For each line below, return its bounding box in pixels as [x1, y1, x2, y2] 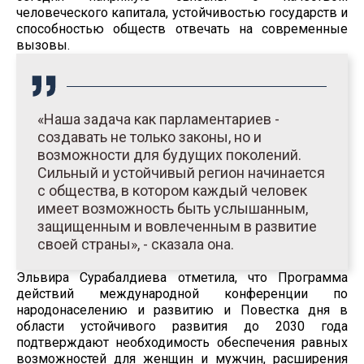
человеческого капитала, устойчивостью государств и [16, 4, 348, 20]
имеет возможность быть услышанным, [37, 199, 308, 217]
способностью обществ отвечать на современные [16, 20, 348, 37]
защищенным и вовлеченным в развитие [37, 217, 317, 235]
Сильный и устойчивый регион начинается [37, 163, 325, 181]
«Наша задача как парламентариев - [37, 110, 279, 128]
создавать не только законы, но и [37, 128, 262, 145]
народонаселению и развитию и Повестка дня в [16, 301, 348, 318]
